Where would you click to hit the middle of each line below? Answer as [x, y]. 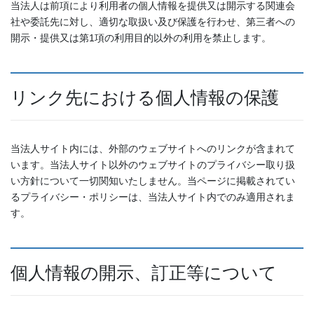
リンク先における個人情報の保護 [145, 97]
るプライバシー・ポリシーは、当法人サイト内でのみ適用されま [153, 197]
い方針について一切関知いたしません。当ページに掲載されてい [153, 181]
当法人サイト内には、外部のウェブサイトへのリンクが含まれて [153, 149]
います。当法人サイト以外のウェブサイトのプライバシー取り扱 [153, 165]
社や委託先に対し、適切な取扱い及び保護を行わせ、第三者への [153, 22]
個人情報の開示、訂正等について [144, 273]
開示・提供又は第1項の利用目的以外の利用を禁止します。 [141, 38]
